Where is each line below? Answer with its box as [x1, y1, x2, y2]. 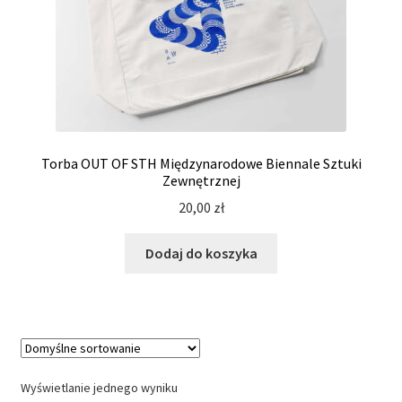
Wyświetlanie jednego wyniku [20, 380, 178, 397]
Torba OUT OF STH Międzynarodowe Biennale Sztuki [40, 153, 362, 172]
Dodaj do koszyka [144, 244, 258, 263]
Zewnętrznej [162, 170, 240, 189]
